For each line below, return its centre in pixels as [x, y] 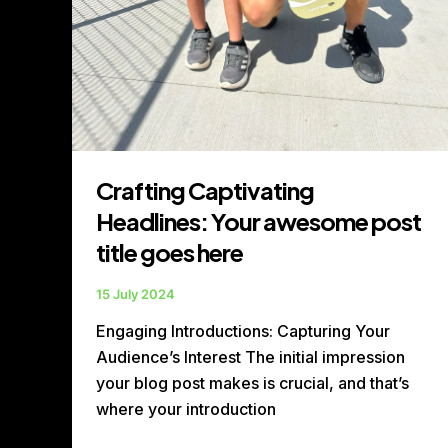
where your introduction [186, 409]
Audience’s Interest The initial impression [250, 357]
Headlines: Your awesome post [258, 220]
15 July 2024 [135, 293]
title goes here [169, 251]
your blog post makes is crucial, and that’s [252, 383]
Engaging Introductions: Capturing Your [243, 331]
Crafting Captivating [205, 189]
